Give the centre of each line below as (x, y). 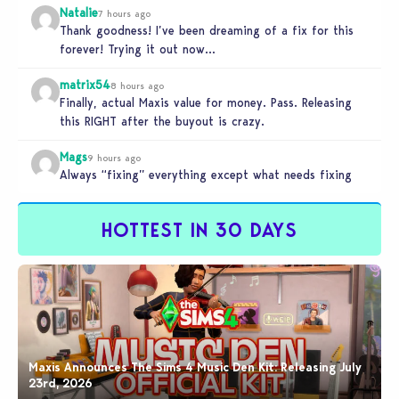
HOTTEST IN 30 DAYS (199, 230)
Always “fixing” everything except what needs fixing (206, 174)
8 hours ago (137, 85)
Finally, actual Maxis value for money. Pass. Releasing (206, 102)
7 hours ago (124, 13)
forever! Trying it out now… (138, 49)
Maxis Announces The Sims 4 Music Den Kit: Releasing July (195, 367)
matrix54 (85, 84)
